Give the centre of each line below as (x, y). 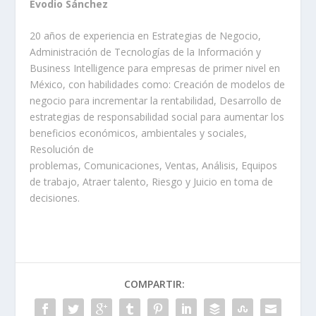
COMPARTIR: (154, 284)
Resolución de (62, 150)
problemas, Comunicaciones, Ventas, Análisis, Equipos (154, 166)
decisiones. (55, 198)
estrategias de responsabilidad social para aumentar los (157, 117)
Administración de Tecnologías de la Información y (146, 52)
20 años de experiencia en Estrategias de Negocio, (146, 36)
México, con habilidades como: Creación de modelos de (158, 85)
